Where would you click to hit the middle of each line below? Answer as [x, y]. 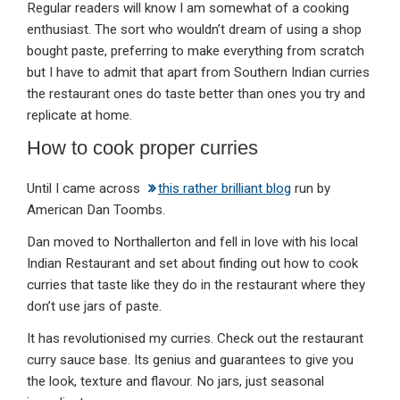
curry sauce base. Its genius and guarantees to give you [190, 360]
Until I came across [85, 189]
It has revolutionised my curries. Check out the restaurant [195, 339]
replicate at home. [79, 116]
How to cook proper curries [142, 148]
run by [311, 189]
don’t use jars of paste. [94, 307]
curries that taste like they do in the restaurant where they [196, 285]
